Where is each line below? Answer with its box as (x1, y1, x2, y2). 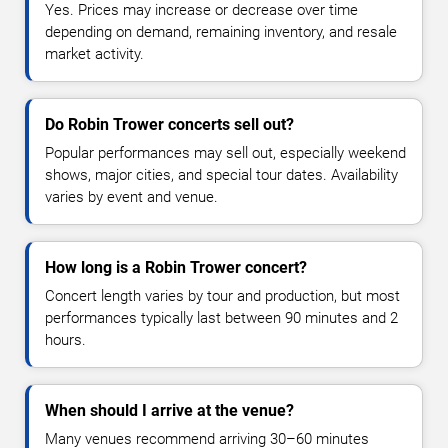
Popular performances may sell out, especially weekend (45, 144, 406, 163)
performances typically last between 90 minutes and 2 (45, 309, 398, 328)
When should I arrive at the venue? (45, 401, 294, 421)
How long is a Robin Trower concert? (45, 258, 307, 278)
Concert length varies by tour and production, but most (45, 287, 400, 306)
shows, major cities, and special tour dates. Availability (45, 166, 398, 185)
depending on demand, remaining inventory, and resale (45, 23, 397, 42)
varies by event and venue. (45, 188, 218, 207)
